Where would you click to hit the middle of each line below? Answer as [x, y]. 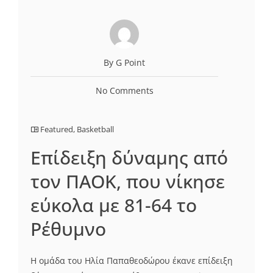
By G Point [124, 62]
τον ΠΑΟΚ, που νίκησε [128, 181]
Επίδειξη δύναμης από [129, 157]
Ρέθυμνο [68, 229]
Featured [57, 129]
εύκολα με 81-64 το [114, 205]
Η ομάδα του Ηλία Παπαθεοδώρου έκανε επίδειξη [132, 260]
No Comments [124, 90]
